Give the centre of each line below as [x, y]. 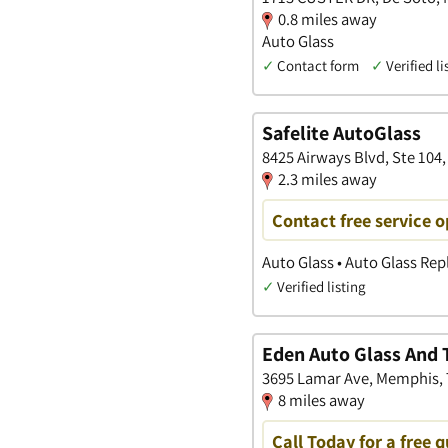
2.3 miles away [327, 179]
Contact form [318, 65]
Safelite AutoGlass [341, 133]
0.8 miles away [327, 18]
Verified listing [321, 286]
